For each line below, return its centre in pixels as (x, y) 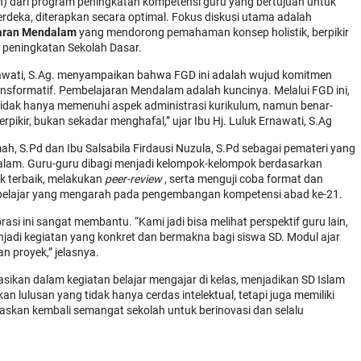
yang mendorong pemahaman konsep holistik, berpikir (213, 33)
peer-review (133, 179)
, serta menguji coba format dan (243, 179)
